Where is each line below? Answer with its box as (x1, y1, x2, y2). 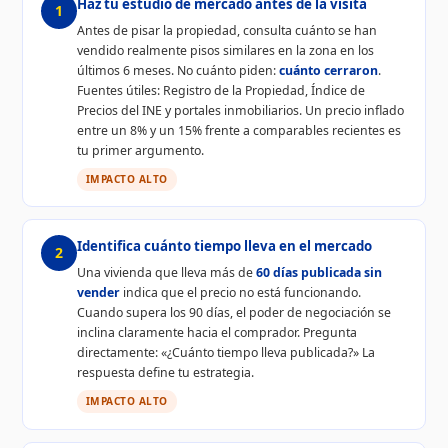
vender (76, 284, 120, 302)
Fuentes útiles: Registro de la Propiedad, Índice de (76, 81, 365, 99)
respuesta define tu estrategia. (76, 364, 254, 382)
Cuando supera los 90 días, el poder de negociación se (76, 304, 391, 322)
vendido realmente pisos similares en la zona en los (76, 41, 374, 59)
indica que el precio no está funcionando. (119, 284, 361, 302)
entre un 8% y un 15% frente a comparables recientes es (76, 121, 401, 139)
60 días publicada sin (255, 264, 382, 282)
